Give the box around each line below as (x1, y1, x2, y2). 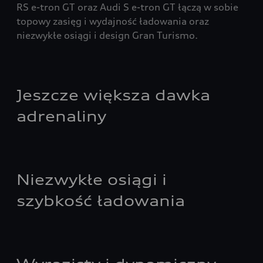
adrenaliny (16, 107, 106, 125)
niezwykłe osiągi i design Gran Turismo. (16, 29, 198, 41)
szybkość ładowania (16, 192, 185, 210)
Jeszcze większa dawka (16, 86, 210, 104)
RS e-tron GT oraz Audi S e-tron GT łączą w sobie (16, 1, 238, 13)
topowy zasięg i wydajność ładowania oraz (16, 15, 209, 27)
